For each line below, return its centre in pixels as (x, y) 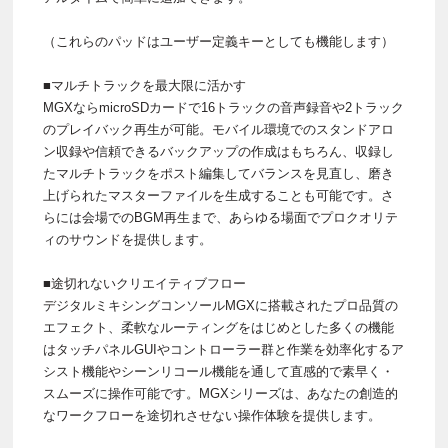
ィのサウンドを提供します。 (127, 240)
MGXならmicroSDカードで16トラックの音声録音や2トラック (223, 108)
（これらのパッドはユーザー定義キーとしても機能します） (218, 42)
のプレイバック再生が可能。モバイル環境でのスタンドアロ (218, 130)
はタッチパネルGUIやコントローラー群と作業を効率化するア (223, 350)
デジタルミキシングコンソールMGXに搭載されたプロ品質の (220, 306)
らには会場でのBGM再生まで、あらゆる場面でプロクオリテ (220, 218)
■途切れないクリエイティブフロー (144, 284)
